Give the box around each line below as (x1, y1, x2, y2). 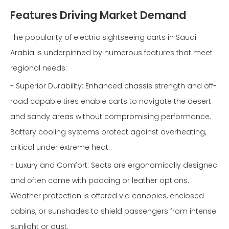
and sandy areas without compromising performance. (10, 111, 211, 122)
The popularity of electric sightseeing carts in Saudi (10, 32, 196, 42)
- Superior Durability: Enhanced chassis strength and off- (10, 81, 217, 91)
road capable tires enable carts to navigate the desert (10, 96, 211, 106)
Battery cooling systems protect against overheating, (10, 127, 206, 137)
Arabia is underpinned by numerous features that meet (10, 48, 213, 58)
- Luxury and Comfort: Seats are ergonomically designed (10, 160, 218, 170)
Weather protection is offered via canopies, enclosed (10, 191, 204, 201)
